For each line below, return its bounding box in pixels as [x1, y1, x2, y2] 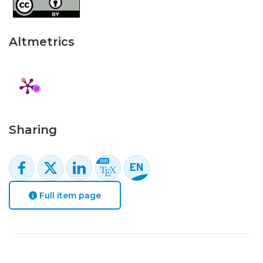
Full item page [37, 190, 101, 201]
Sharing [9, 123, 57, 137]
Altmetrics [9, 35, 75, 49]
